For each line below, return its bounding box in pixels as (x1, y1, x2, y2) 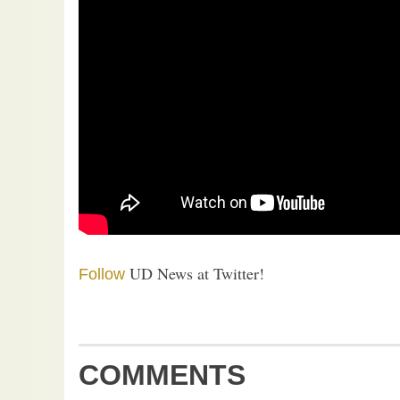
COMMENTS (79, 358, 246, 391)
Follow (79, 264, 125, 283)
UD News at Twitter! (125, 262, 264, 284)
